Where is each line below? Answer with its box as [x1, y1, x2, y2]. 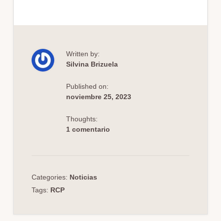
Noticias [69, 173, 97, 182]
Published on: [66, 82, 109, 91]
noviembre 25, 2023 [66, 93, 131, 101]
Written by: [66, 50, 100, 58]
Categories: [31, 173, 70, 182]
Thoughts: [66, 115, 98, 123]
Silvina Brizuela [66, 60, 118, 69]
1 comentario [66, 125, 110, 134]
